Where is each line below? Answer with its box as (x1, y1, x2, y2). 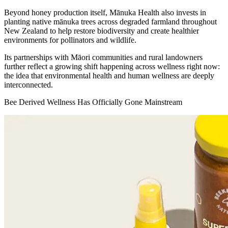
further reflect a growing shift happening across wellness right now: (4, 62, 220, 71)
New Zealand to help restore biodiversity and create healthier (4, 26, 199, 36)
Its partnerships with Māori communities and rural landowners (4, 53, 203, 62)
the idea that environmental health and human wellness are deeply (4, 71, 214, 80)
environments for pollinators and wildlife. (4, 36, 136, 45)
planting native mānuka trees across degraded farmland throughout (4, 17, 217, 26)
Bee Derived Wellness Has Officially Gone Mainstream (4, 98, 182, 107)
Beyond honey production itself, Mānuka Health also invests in (4, 8, 206, 17)
